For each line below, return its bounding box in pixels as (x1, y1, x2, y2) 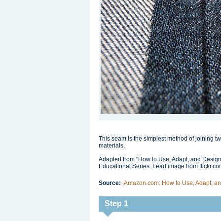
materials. (99, 142, 125, 149)
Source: (99, 180, 122, 186)
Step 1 (105, 199, 128, 208)
